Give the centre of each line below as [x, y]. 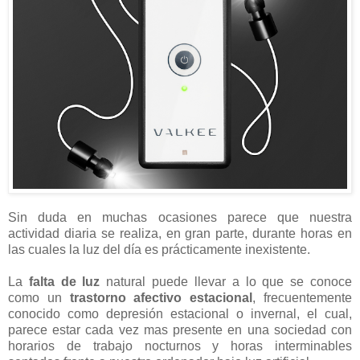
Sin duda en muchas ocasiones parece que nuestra [180, 217]
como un [35, 297]
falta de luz [65, 281]
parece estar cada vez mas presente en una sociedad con [180, 329]
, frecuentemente [303, 297]
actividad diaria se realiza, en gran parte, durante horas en [180, 233]
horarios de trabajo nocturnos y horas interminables [180, 346]
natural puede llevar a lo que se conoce [229, 281]
